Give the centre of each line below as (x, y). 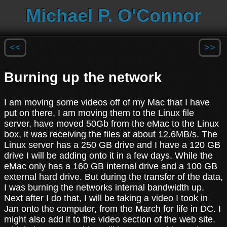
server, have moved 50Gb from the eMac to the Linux (111, 123)
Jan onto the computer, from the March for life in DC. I (112, 209)
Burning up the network (83, 78)
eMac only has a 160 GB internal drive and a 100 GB (111, 166)
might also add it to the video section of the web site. (110, 219)
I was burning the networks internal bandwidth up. (104, 187)
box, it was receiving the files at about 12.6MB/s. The (111, 134)
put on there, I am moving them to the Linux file (99, 113)
